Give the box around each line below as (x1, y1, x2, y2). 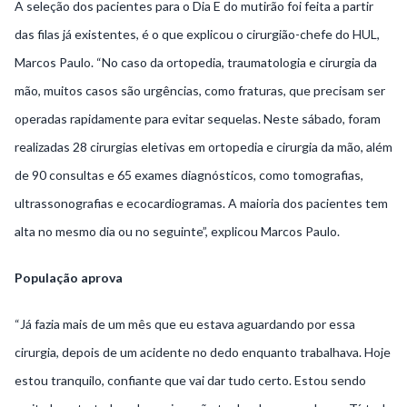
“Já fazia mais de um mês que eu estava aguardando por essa (15, 316, 355, 333)
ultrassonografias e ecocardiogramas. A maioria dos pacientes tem (15, 195, 388, 212)
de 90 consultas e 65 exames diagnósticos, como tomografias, (15, 167, 363, 184)
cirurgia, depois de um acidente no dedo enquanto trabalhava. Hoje (15, 344, 391, 361)
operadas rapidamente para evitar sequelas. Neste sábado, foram (15, 111, 381, 127)
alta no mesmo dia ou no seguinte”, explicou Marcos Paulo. (15, 223, 340, 240)
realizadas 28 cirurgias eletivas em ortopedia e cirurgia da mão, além (15, 139, 392, 155)
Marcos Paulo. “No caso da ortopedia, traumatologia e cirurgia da (15, 55, 377, 71)
